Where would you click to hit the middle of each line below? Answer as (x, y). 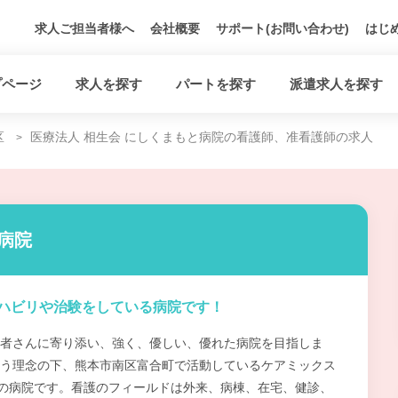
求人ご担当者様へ (84, 28)
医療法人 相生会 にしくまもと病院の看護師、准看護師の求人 (202, 137)
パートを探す (216, 84)
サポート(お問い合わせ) (283, 28)
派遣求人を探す (336, 84)
